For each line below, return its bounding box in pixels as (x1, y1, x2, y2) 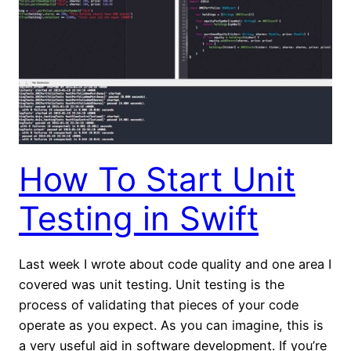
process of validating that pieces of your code (19, 297, 299, 313)
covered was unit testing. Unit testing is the (19, 277, 284, 293)
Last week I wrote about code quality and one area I (19, 256, 331, 273)
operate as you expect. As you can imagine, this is (19, 317, 324, 334)
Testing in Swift (19, 198, 259, 239)
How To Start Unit (19, 159, 295, 200)
